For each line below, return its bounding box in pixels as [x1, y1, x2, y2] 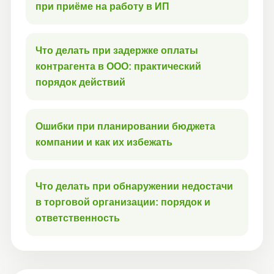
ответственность [35, 213, 120, 224]
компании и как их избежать [35, 137, 172, 148]
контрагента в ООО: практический [35, 61, 201, 72]
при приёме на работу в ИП [35, 1, 169, 12]
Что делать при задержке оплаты [35, 45, 198, 56]
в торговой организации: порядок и [35, 197, 210, 208]
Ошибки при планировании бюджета [35, 121, 215, 132]
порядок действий [35, 77, 125, 88]
